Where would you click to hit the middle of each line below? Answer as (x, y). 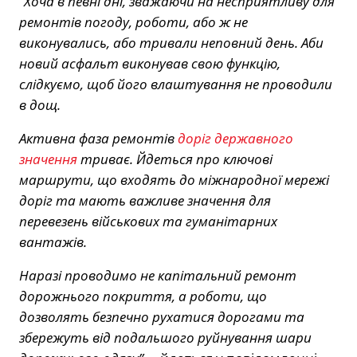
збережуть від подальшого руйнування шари (165, 338)
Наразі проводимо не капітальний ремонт (158, 276)
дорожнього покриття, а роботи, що (143, 296)
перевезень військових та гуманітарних (148, 222)
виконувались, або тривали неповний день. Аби (171, 43)
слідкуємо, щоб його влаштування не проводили (176, 84)
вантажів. (53, 242)
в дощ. (40, 105)
